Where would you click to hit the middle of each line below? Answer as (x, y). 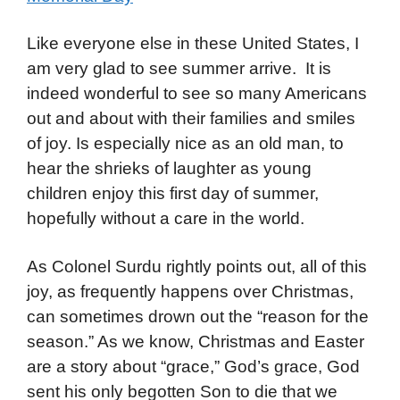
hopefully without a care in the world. (166, 219)
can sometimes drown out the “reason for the (198, 316)
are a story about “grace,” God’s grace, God (193, 366)
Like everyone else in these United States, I (193, 44)
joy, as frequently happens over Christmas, (190, 291)
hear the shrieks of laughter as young (169, 169)
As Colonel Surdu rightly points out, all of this (197, 266)
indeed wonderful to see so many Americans (197, 94)
